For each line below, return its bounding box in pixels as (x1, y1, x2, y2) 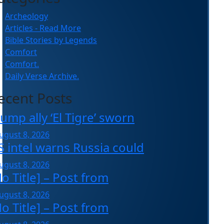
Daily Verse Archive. (5, 70, 79, 81)
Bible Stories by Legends (5, 34, 97, 45)
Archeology (5, 10, 48, 21)
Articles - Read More (5, 22, 81, 33)
